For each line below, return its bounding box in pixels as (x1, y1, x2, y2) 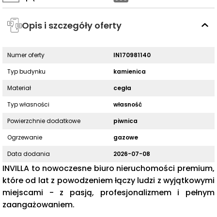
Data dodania (7, 150, 50, 158)
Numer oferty (7, 51, 45, 59)
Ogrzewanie (7, 133, 42, 141)
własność (113, 100, 142, 108)
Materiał (7, 84, 31, 92)
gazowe (113, 133, 138, 141)
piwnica (113, 117, 138, 125)
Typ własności (7, 100, 49, 108)
